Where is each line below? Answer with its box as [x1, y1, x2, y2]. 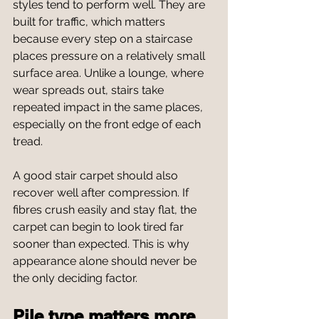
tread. [13, 135, 43, 148]
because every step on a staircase [13, 32, 195, 46]
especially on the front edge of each [13, 117, 204, 131]
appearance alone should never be [13, 254, 199, 268]
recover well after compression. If [13, 186, 192, 199]
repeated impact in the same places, [13, 100, 206, 114]
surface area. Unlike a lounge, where [13, 66, 206, 80]
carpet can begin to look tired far [13, 220, 187, 234]
